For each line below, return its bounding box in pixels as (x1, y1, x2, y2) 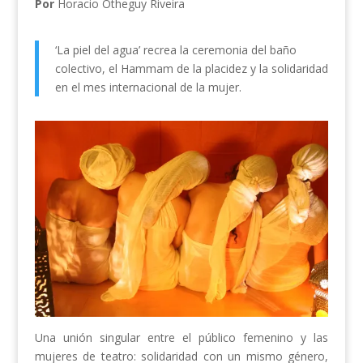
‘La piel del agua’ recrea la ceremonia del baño (54, 42, 297, 58)
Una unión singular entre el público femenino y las (34, 330, 329, 346)
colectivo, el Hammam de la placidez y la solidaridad (54, 61, 328, 77)
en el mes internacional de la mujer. (54, 79, 241, 96)
